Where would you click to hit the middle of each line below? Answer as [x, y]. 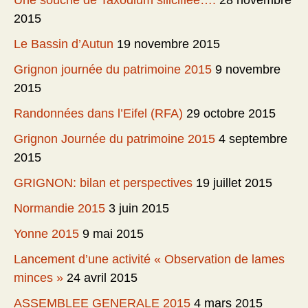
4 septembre [253, 139]
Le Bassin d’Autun [64, 44]
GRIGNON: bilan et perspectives [103, 183]
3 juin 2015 [139, 209]
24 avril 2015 [102, 278]
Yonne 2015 [46, 234]
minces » [38, 278]
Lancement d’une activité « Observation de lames [149, 260]
